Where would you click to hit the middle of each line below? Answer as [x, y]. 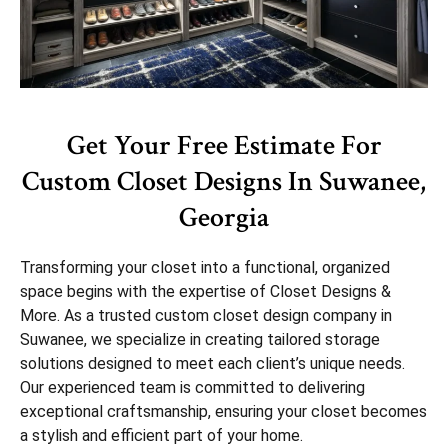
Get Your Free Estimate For [224, 145]
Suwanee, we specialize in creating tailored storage [200, 339]
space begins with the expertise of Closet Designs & [205, 291]
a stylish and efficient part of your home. [161, 435]
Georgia [224, 217]
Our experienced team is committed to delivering [192, 387]
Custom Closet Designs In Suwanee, [224, 181]
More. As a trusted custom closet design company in [206, 315]
